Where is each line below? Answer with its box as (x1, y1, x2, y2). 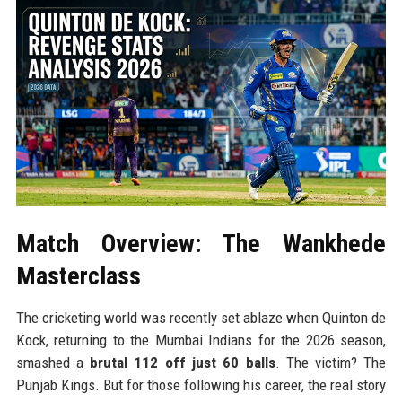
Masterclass (15, 260, 141, 291)
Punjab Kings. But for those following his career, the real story (15, 375, 387, 394)
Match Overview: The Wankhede (15, 228, 387, 258)
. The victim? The (275, 353, 387, 371)
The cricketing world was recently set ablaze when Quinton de (15, 308, 387, 327)
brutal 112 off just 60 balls (90, 353, 275, 371)
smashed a (15, 353, 91, 371)
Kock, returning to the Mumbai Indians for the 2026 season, (15, 330, 387, 349)
